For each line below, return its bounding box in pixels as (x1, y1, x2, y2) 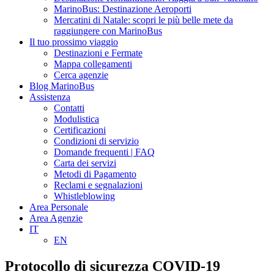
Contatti (54, 103, 84, 113)
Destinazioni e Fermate (54, 48, 143, 58)
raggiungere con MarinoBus (54, 26, 162, 36)
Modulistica (54, 114, 99, 124)
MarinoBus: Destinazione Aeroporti (54, 4, 191, 14)
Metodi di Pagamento (54, 169, 136, 179)
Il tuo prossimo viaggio (29, 37, 118, 47)
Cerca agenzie (54, 70, 108, 80)
